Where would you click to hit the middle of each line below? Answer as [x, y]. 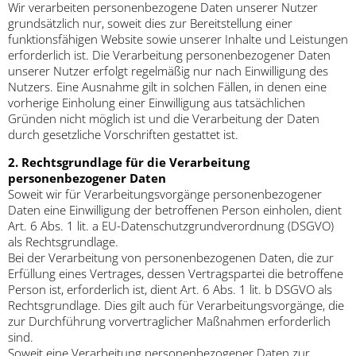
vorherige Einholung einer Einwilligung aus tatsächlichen [157, 103]
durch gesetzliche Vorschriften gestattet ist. [123, 135]
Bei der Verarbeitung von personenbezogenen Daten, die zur [171, 258]
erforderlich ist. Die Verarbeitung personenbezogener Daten [169, 55]
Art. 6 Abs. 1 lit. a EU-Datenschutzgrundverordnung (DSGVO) [171, 226]
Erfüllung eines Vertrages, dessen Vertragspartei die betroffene [176, 274]
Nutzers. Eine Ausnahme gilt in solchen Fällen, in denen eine [167, 87]
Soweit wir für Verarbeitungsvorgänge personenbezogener [165, 194]
